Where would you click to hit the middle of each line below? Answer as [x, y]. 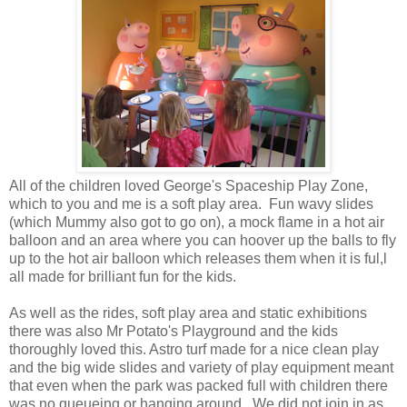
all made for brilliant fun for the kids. [123, 277]
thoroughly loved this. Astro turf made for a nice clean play [194, 350]
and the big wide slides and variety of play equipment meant [201, 368]
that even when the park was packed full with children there [199, 386]
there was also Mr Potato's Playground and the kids [174, 332]
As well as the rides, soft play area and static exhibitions [188, 313]
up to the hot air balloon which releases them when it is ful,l [198, 259]
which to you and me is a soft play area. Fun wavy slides [191, 204]
